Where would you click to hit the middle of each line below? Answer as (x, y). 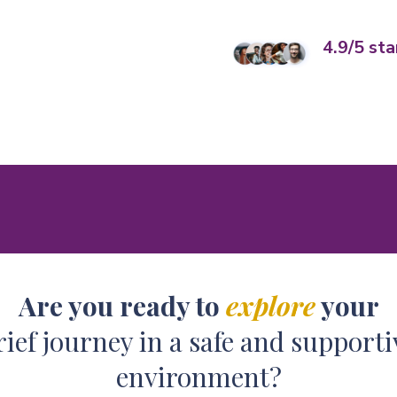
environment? (198, 376)
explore (270, 305)
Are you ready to (122, 305)
